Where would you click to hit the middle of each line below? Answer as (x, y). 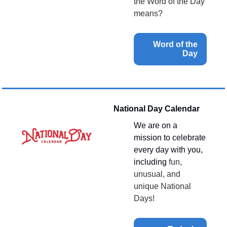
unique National (162, 186)
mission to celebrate (170, 137)
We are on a (156, 125)
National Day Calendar (157, 108)
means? (148, 13)
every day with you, (168, 149)
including (151, 162)
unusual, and (157, 174)
